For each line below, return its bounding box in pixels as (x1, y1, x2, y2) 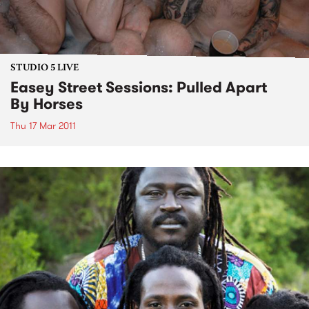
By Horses (10, 93, 83, 115)
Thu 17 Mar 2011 (10, 119, 76, 133)
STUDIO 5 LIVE (10, 63, 79, 74)
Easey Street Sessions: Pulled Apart (10, 77, 267, 99)
